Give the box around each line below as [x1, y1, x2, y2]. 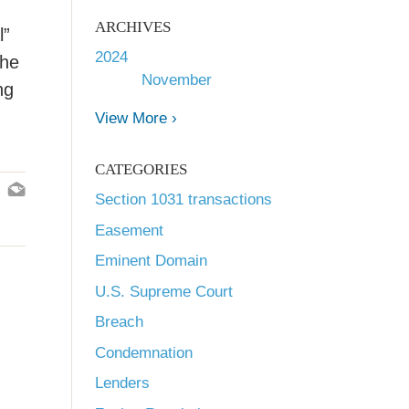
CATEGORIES [95, 161, 187, 178]
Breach [95, 313, 143, 330]
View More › [95, 110, 177, 127]
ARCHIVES [95, 18, 171, 36]
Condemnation [95, 343, 193, 362]
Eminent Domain [95, 252, 207, 269]
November [142, 71, 212, 89]
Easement [95, 221, 163, 239]
